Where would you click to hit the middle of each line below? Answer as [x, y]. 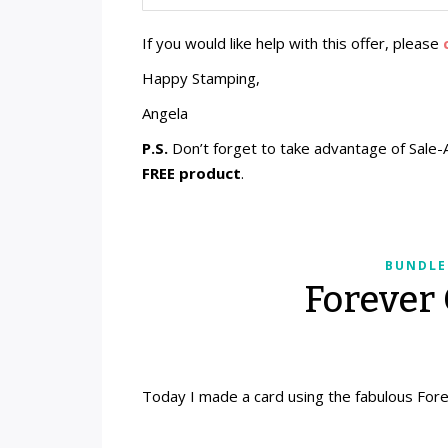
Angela [165, 113]
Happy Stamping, [201, 78]
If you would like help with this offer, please [292, 43]
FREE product [191, 173]
